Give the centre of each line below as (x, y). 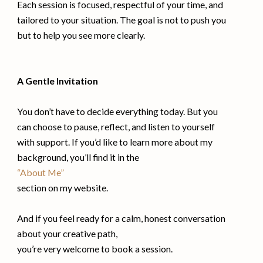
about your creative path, (68, 233)
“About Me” (41, 172)
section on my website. (63, 187)
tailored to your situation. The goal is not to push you (122, 19)
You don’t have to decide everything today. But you (118, 111)
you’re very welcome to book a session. (95, 248)
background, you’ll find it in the (78, 157)
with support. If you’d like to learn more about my (115, 141)
